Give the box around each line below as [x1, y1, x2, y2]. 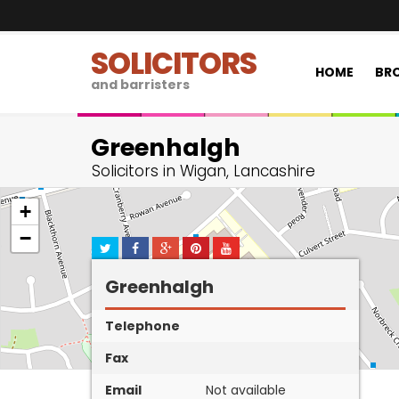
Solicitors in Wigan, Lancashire [92, 160, 315, 182]
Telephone [105, 317, 180, 335]
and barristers [91, 76, 190, 94]
